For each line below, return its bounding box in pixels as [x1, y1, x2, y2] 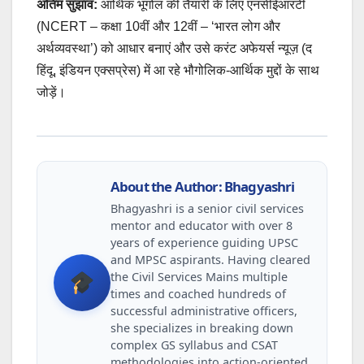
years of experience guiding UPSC [110, 235, 298, 251]
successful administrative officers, [110, 303, 297, 319]
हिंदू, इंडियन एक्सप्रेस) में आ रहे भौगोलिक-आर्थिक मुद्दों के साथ [37, 63, 319, 78]
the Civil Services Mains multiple [110, 269, 288, 285]
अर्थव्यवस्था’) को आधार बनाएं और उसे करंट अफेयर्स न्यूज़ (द [37, 41, 312, 56]
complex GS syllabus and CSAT [110, 337, 278, 353]
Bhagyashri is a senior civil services [110, 201, 304, 217]
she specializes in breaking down [110, 320, 293, 336]
